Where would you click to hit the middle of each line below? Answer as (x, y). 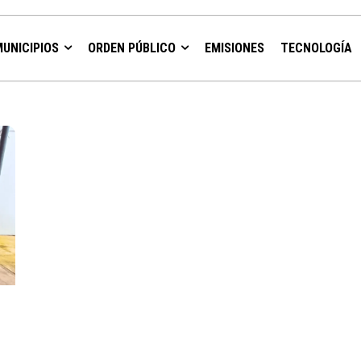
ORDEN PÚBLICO (132, 48)
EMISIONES (235, 48)
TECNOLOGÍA (317, 48)
